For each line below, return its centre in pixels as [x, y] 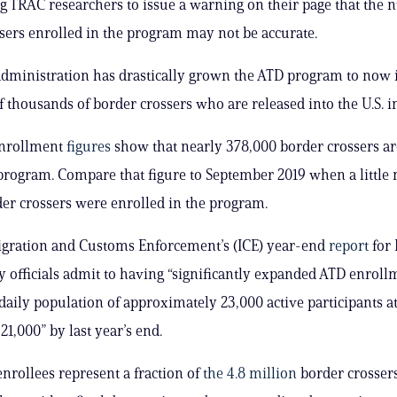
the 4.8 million [249, 373]
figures [88, 146]
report [348, 245]
